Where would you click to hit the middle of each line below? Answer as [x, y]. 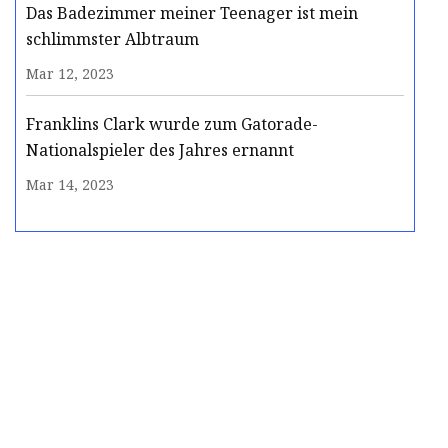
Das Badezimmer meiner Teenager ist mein [192, 13]
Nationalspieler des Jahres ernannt [160, 150]
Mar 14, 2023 [70, 185]
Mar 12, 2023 [70, 74]
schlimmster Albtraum [112, 39]
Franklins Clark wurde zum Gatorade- [172, 124]
